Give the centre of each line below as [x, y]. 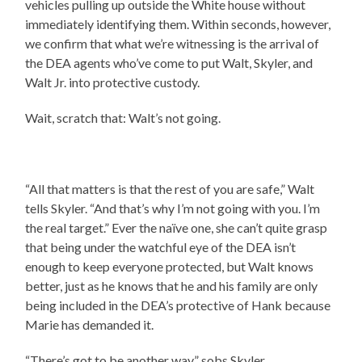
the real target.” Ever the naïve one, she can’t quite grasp [177, 228]
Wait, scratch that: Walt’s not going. [123, 118]
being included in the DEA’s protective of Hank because [178, 305]
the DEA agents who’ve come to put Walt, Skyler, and [169, 63]
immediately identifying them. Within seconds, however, [178, 24]
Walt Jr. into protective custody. [113, 82]
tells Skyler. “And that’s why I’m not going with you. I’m [173, 208]
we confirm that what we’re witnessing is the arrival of [173, 44]
